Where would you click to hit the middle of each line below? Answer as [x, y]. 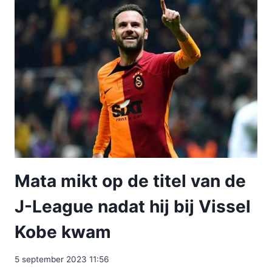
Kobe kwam [63, 232]
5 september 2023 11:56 [62, 259]
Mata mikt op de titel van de [130, 181]
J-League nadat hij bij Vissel [133, 206]
